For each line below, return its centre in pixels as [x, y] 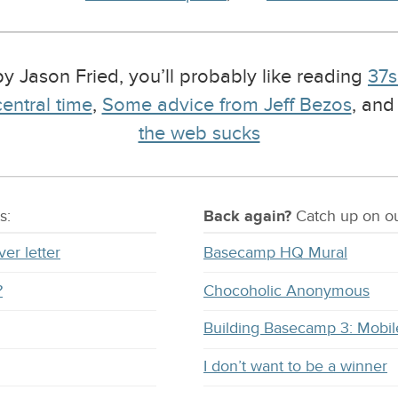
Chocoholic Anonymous [287, 291]
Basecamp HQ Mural [275, 253]
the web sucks [199, 133]
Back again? [247, 217]
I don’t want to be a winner [295, 366]
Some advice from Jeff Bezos [227, 104]
